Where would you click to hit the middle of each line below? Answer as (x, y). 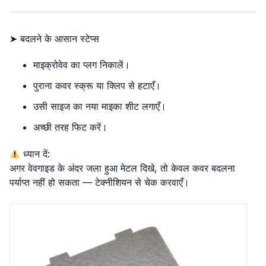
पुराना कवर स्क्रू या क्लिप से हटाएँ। (97, 85)
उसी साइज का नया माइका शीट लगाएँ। (100, 106)
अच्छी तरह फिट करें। (70, 127)
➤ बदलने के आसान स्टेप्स (54, 39)
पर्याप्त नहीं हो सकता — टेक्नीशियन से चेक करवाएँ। (99, 182)
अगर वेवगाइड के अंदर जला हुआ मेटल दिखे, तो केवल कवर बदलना (122, 168)
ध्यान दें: (35, 154)
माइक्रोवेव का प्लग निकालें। (82, 65)
